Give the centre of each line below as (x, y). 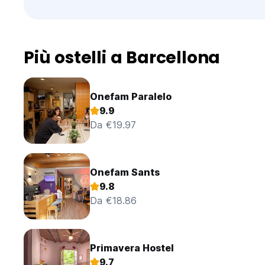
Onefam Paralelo (131, 97)
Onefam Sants (125, 172)
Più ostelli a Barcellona (122, 58)
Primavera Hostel (132, 248)
